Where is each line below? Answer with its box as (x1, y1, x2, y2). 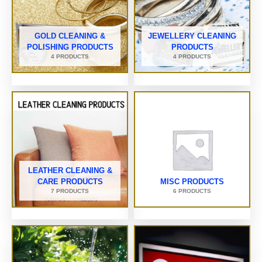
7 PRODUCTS (51, 187, 89, 194)
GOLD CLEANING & (35, 31, 105, 40)
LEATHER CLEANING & (27, 166, 112, 175)
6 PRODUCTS (173, 187, 211, 194)
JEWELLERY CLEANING (148, 31, 236, 40)
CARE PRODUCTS (37, 177, 103, 186)
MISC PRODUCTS (160, 177, 224, 186)
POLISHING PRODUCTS (26, 42, 113, 51)
